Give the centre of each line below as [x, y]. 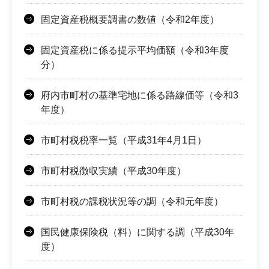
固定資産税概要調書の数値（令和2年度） [130, 20]
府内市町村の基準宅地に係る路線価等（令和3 [140, 95]
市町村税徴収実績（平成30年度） [113, 171]
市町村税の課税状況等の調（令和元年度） [132, 202]
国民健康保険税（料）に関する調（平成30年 [138, 232]
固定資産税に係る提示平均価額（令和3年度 [135, 50]
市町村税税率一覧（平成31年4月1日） [124, 141]
